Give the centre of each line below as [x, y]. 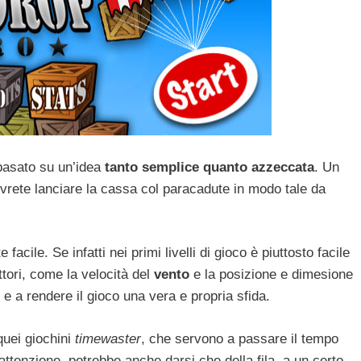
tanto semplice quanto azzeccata [210, 167]
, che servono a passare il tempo [240, 338]
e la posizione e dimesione [271, 275]
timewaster [108, 338]
